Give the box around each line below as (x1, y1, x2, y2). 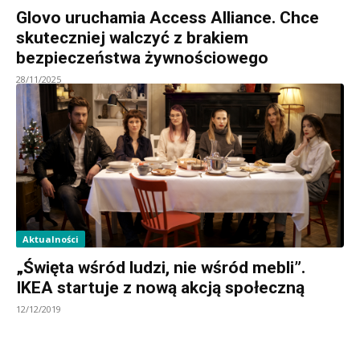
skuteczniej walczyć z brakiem (16, 27, 248, 47)
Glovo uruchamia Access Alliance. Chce (16, 7, 319, 27)
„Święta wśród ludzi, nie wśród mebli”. (16, 257, 305, 277)
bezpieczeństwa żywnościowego (16, 47, 268, 67)
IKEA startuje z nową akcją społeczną (16, 277, 305, 297)
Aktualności (22, 232, 79, 245)
